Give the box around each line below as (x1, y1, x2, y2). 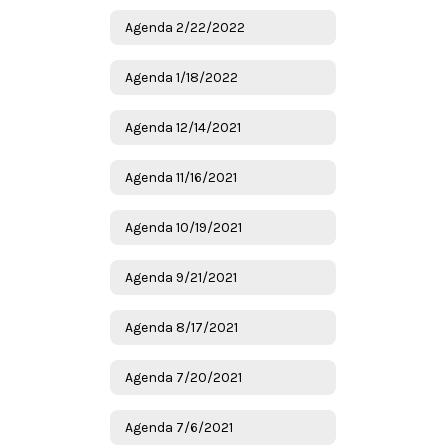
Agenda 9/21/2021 (125, 268, 237, 286)
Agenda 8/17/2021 (125, 318, 238, 336)
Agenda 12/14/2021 (125, 118, 241, 136)
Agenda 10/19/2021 (125, 218, 242, 236)
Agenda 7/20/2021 (125, 368, 242, 386)
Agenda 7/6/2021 (125, 418, 233, 436)
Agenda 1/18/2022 (125, 68, 238, 86)
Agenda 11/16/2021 (125, 168, 237, 186)
